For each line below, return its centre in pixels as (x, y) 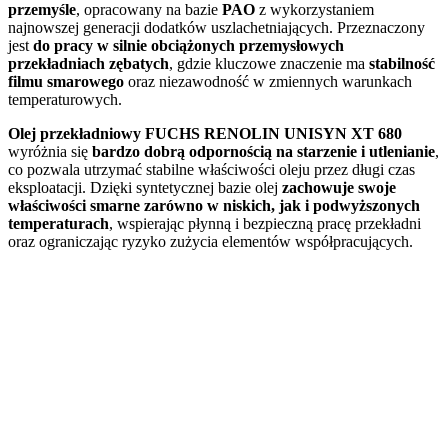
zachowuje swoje (339, 187)
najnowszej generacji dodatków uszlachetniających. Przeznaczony (216, 27)
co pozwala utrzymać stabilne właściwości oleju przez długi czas (211, 169)
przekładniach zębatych (88, 63)
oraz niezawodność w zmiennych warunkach (268, 81)
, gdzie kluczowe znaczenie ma (269, 63)
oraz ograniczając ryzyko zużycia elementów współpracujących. (210, 241)
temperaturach (58, 223)
